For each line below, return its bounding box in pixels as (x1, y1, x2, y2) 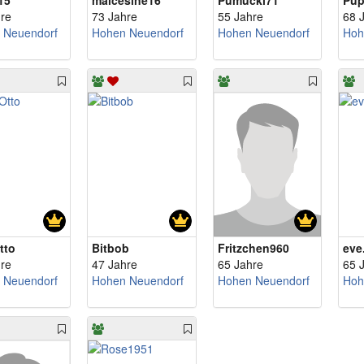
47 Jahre (91, 256, 137, 272)
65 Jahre (217, 256, 263, 272)
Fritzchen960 (217, 240, 289, 256)
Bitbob (91, 240, 129, 256)
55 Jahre (217, 8, 263, 24)
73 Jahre (91, 8, 137, 24)
